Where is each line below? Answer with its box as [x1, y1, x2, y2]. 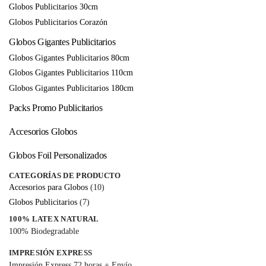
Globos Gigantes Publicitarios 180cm [9, 83, 134, 93]
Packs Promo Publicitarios [9, 103, 103, 113]
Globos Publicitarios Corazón [9, 17, 107, 27]
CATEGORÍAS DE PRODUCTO [9, 170, 121, 180]
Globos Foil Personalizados [9, 150, 107, 160]
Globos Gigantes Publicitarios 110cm [9, 68, 133, 78]
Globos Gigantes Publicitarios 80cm [9, 53, 129, 62]
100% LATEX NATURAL [9, 214, 99, 224]
